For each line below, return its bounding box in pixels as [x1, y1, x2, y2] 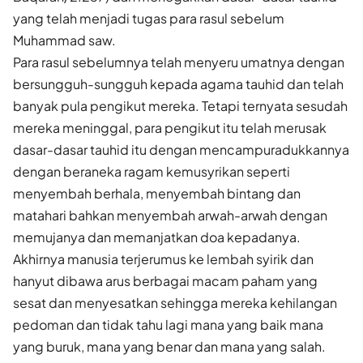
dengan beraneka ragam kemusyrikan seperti [13, 162, 290, 180]
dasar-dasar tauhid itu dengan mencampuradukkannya [13, 140, 349, 158]
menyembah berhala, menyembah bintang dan [13, 184, 301, 202]
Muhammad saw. [13, 31, 116, 49]
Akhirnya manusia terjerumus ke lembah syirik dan [13, 250, 314, 267]
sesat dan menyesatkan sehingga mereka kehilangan [13, 293, 337, 311]
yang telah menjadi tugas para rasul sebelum [13, 9, 284, 27]
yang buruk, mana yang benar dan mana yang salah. [13, 337, 326, 355]
